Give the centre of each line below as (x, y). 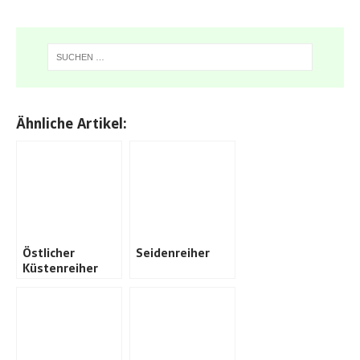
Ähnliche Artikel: (72, 123)
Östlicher (49, 253)
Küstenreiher (60, 268)
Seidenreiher (173, 253)
